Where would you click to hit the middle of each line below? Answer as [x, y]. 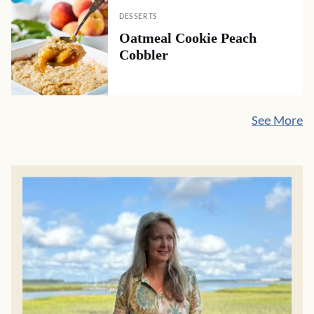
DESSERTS [138, 16]
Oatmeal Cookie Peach [188, 37]
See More [277, 121]
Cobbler [144, 54]
